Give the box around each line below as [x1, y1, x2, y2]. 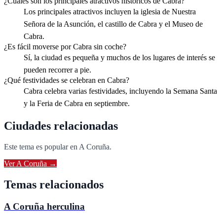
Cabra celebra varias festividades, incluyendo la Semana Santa [24, 87, 217, 96]
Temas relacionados [4, 178, 104, 191]
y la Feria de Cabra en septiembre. [24, 99, 130, 108]
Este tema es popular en [4, 143, 79, 151]
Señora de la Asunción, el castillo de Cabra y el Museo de [24, 20, 203, 29]
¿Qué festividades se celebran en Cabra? [4, 76, 129, 85]
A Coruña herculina [4, 201, 85, 212]
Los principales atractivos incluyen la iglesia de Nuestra [24, 7, 196, 16]
